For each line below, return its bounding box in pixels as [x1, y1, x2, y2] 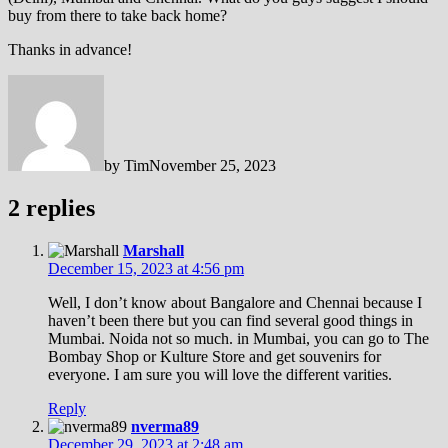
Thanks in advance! [8, 40, 132, 58]
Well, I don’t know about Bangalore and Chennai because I [48, 293, 422, 311]
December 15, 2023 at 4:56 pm [48, 259, 244, 277]
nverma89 [131, 417, 199, 435]
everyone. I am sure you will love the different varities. [48, 365, 392, 383]
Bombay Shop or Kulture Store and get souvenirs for [48, 347, 381, 365]
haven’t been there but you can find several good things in [48, 311, 413, 329]
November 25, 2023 [149, 156, 276, 174]
